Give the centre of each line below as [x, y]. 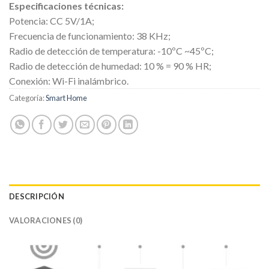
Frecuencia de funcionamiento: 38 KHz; [90, 36]
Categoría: [27, 98]
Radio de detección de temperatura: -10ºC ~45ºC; [111, 51]
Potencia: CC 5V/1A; [52, 21]
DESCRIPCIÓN [37, 197]
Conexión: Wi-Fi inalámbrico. [69, 81]
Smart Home [66, 98]
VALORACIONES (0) [46, 221]
